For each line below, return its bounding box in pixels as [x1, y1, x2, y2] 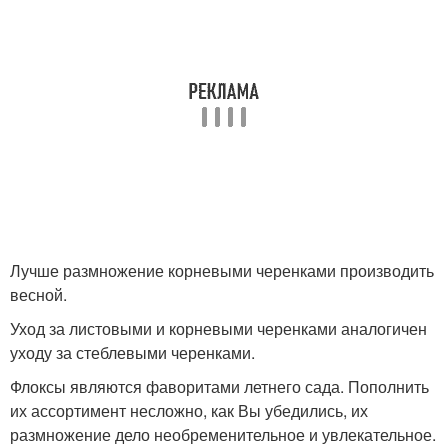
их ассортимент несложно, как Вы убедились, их [10, 398, 368, 422]
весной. [10, 282, 67, 306]
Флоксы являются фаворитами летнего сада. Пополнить [10, 374, 429, 398]
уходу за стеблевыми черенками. [10, 340, 255, 364]
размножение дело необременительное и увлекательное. [10, 422, 436, 446]
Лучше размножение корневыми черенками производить [10, 258, 434, 282]
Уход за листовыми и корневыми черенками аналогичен [10, 316, 427, 340]
